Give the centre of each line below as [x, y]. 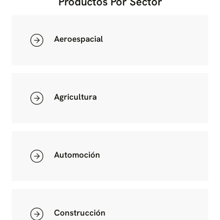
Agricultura [75, 96]
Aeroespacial [79, 39]
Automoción [77, 154]
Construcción [80, 212]
